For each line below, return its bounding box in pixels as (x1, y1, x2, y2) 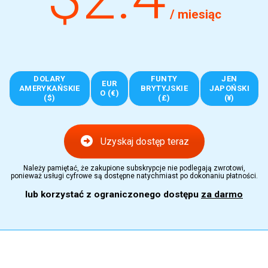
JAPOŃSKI (209, 83, 249, 93)
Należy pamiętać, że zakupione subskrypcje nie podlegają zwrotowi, (23, 163, 245, 172)
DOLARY (33, 74, 66, 83)
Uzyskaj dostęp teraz (100, 135, 189, 147)
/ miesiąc (169, 7, 221, 22)
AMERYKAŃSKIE (19, 83, 80, 93)
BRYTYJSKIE (140, 83, 188, 93)
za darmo (201, 188, 243, 200)
